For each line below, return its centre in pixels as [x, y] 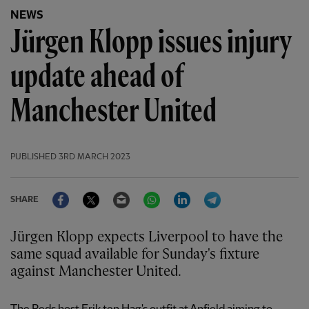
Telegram [244, 192]
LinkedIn [211, 192]
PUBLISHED [33, 157]
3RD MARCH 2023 [94, 157]
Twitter [117, 192]
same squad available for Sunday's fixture [135, 255]
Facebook [92, 192]
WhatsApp [185, 192]
